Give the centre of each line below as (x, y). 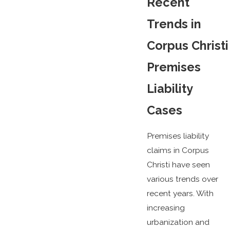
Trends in (174, 24)
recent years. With (180, 194)
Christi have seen (178, 165)
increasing (166, 208)
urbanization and (178, 222)
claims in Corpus (178, 150)
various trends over (182, 179)
